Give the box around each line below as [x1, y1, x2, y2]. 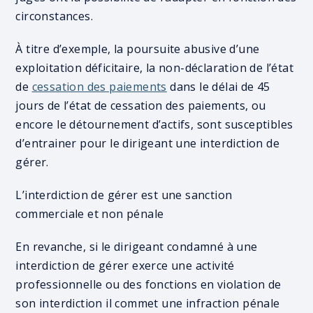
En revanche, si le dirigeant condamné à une [15, 239, 258, 254]
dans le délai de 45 [166, 79, 270, 94]
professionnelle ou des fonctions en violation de [15, 277, 282, 292]
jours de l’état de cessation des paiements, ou [15, 98, 266, 113]
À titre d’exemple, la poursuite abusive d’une [15, 41, 260, 57]
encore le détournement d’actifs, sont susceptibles [15, 117, 293, 132]
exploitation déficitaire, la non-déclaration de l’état [15, 60, 294, 75]
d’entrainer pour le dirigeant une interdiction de [15, 136, 280, 151]
